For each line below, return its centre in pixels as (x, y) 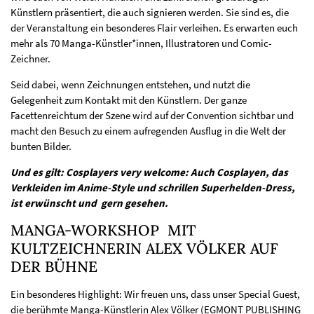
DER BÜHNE (54, 267)
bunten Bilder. (41, 146)
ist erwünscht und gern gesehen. (89, 203)
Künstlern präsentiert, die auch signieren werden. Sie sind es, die (150, 13)
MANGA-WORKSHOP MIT (103, 231)
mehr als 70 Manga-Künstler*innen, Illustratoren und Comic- (141, 43)
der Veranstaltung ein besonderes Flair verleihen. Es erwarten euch (154, 28)
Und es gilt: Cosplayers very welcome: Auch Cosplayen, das (149, 172)
